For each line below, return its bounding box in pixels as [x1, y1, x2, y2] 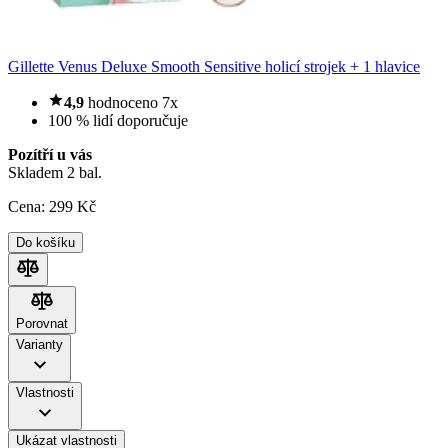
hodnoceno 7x [88, 94, 178, 112]
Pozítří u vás [8, 146, 92, 164]
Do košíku [16, 235, 75, 251]
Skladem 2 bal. [8, 164, 102, 182]
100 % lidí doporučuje [48, 112, 188, 130]
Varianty [16, 337, 63, 353]
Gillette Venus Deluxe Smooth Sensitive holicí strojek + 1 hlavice [8, 58, 420, 76]
